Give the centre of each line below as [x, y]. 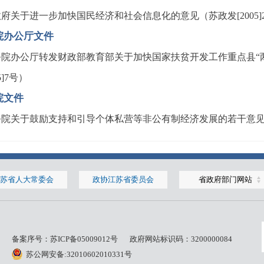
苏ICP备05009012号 [84, 239]
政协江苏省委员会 [123, 179]
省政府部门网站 [225, 179]
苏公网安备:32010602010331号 [79, 254]
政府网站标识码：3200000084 [181, 239]
